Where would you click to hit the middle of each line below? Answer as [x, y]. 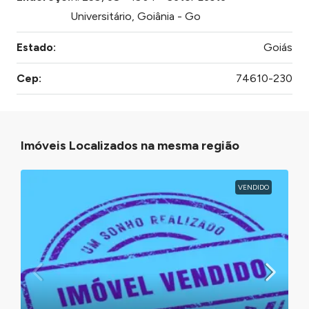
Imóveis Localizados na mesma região [130, 146]
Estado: [36, 47]
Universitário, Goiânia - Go [136, 16]
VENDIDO [253, 187]
